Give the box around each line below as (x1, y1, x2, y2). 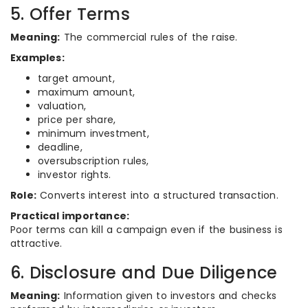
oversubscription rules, (38, 154, 149, 168)
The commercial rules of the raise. (60, 30, 238, 44)
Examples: (10, 51, 65, 65)
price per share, (38, 113, 116, 126)
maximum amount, (38, 85, 135, 99)
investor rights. (38, 168, 111, 181)
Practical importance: (10, 209, 130, 223)
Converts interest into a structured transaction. (36, 188, 278, 202)
